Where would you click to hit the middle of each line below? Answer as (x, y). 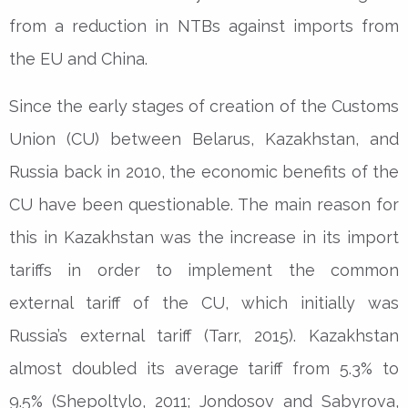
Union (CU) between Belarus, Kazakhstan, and (204, 138)
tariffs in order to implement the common (204, 270)
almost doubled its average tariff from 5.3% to (204, 368)
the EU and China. (78, 58)
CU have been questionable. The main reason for (204, 204)
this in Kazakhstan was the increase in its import (204, 237)
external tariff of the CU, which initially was (204, 302)
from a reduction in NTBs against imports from (204, 25)
